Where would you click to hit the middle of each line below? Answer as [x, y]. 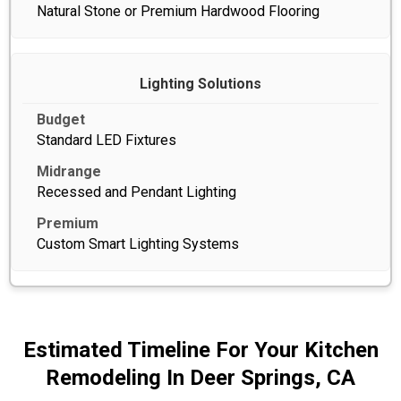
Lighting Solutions [200, 83]
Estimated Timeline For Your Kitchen [200, 350]
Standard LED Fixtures [107, 140]
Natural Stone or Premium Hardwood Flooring [178, 11]
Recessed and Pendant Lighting [137, 192]
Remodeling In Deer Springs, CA [200, 377]
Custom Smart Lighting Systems [138, 243]
